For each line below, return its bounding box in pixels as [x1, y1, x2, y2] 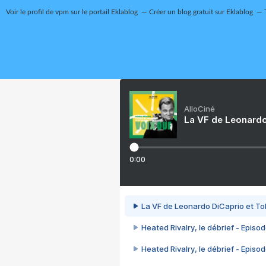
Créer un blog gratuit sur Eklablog [148, 8, 253, 15]
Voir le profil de [5, 8, 55, 15]
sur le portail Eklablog [68, 8, 138, 15]
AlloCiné [184, 104, 215, 113]
